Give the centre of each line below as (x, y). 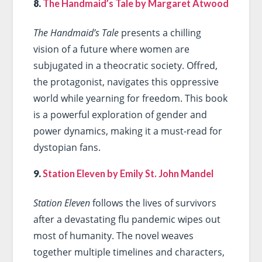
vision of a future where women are (111, 49)
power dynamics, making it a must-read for (127, 131)
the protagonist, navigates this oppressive (126, 82)
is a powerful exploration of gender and (120, 114)
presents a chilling (160, 32)
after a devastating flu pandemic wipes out (127, 220)
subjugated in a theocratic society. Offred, (125, 65)
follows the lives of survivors (153, 203)
